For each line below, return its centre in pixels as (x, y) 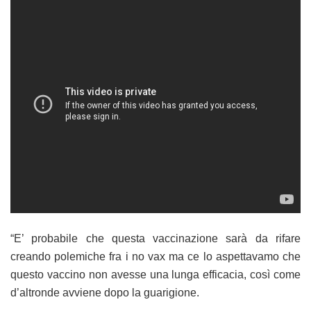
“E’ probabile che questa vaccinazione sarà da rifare (155, 239)
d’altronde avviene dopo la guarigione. (105, 293)
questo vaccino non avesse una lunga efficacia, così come (155, 275)
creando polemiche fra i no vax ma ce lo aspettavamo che (155, 257)
